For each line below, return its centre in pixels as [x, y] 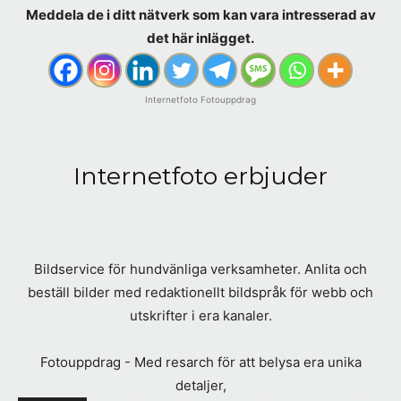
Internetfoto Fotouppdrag [200, 100]
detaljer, [200, 386]
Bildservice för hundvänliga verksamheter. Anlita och [200, 269]
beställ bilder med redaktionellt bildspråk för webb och [200, 293]
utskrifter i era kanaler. [200, 316]
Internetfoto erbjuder [200, 176]
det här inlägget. [200, 38]
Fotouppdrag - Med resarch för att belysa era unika [200, 363]
